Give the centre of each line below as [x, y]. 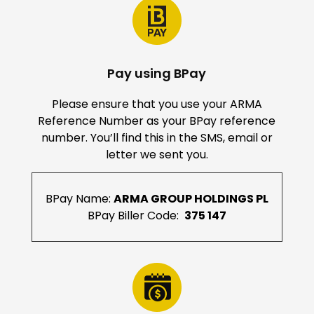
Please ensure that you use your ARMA [157, 104]
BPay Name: [79, 198]
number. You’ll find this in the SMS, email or [157, 138]
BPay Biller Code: [136, 215]
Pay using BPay [157, 73]
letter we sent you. [157, 155]
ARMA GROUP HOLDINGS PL [191, 198]
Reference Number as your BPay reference [157, 121]
